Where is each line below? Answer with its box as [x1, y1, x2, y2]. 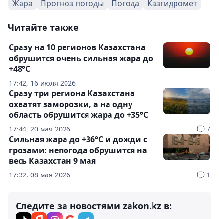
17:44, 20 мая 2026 [9, 124, 70, 133]
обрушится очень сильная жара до [9, 53, 153, 64]
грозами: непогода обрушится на [9, 145, 147, 155]
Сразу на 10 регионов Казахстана [9, 42, 146, 53]
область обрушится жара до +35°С [9, 109, 148, 120]
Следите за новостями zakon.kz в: [16, 200, 172, 212]
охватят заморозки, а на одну [9, 99, 132, 109]
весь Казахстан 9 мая [9, 155, 96, 166]
